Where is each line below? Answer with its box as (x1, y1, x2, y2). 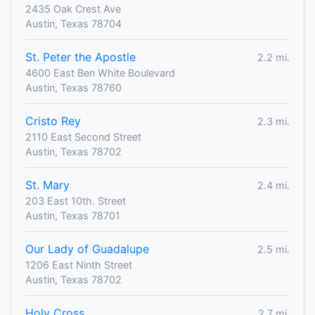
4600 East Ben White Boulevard (25, 67, 175, 79)
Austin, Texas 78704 (25, 18, 122, 30)
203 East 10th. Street (25, 195, 126, 207)
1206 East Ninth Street (25, 259, 132, 271)
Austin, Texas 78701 (25, 210, 120, 222)
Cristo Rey (25, 114, 81, 129)
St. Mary (25, 178, 70, 193)
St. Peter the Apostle (25, 50, 136, 65)
